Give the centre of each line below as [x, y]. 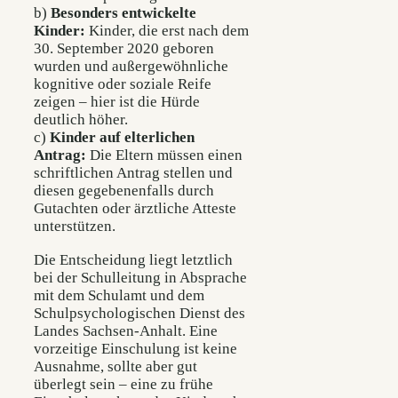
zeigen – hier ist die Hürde [117, 102]
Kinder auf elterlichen [122, 138]
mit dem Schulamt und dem [119, 295]
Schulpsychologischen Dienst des [139, 313]
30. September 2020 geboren [124, 49]
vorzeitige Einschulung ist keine [135, 348]
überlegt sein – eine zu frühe [123, 384]
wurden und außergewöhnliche [131, 67]
